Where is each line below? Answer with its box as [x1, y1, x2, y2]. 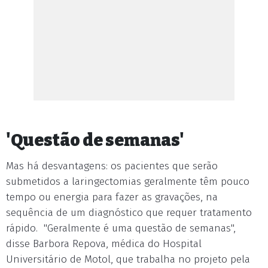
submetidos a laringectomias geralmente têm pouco [6, 175, 249, 188]
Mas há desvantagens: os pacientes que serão [6, 160, 218, 172]
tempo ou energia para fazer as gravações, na [6, 191, 218, 203]
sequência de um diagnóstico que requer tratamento [6, 206, 252, 219]
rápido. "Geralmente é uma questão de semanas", [6, 222, 236, 234]
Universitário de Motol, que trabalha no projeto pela [6, 253, 250, 266]
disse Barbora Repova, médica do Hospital [6, 237, 202, 250]
